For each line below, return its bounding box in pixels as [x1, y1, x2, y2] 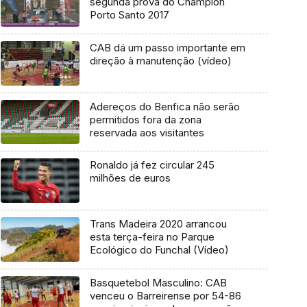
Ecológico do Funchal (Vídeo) [89, 243, 229, 257]
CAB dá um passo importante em [89, 40, 245, 54]
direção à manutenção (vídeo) [89, 53, 232, 67]
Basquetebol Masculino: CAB [89, 275, 227, 289]
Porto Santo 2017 [89, 8, 169, 22]
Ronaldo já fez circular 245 [89, 158, 214, 172]
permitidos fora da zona [89, 112, 201, 126]
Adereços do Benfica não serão [89, 99, 240, 113]
